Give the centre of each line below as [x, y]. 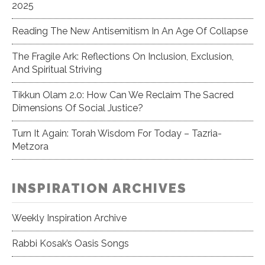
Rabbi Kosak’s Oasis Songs [70, 243]
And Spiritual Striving [57, 69]
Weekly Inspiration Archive [69, 218]
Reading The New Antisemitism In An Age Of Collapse [130, 31]
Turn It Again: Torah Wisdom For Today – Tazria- [117, 133]
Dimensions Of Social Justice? [77, 108]
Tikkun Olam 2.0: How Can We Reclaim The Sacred [123, 95]
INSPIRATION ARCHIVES [99, 188]
